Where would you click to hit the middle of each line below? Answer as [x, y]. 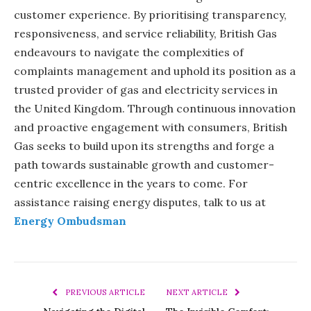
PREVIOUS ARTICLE [104, 293]
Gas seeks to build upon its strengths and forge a [144, 146]
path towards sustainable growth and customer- [144, 165]
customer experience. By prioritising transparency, [150, 15]
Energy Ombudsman [70, 221]
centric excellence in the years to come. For [131, 184]
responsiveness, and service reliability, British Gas [145, 34]
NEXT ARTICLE [198, 293]
